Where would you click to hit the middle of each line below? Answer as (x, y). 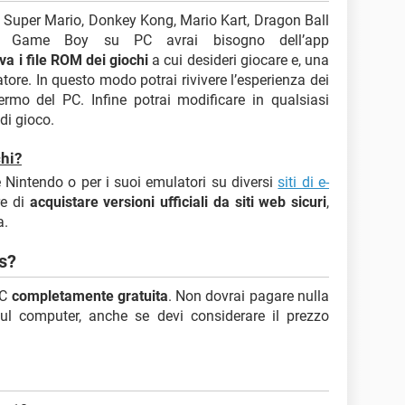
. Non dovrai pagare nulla (249, 296)
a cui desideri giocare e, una (239, 60)
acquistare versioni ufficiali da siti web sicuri (178, 202)
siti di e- (303, 182)
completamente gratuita (89, 296)
